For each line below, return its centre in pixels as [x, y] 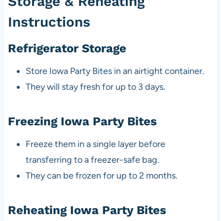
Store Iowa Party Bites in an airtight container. [115, 71]
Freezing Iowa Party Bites [82, 122]
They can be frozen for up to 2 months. [101, 176]
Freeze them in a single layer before [95, 144]
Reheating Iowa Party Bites [87, 210]
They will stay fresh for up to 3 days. [95, 87]
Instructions [49, 22]
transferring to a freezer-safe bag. [92, 160]
